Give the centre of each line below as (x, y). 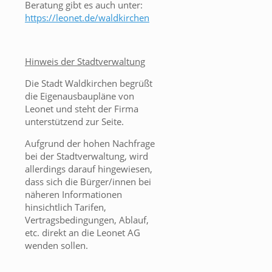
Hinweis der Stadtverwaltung (85, 62)
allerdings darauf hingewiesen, (89, 169)
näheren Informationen (73, 195)
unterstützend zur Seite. (74, 122)
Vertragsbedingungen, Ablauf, (87, 220)
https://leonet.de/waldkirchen (87, 18)
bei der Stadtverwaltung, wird (87, 156)
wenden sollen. (56, 246)
